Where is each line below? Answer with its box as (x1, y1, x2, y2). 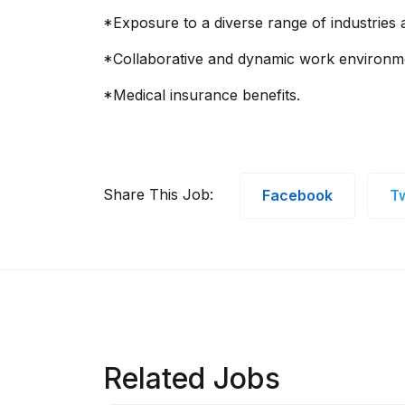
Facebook (262, 186, 333, 204)
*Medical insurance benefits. (103, 86, 300, 104)
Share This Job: (103, 184, 213, 203)
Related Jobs (103, 361, 280, 396)
